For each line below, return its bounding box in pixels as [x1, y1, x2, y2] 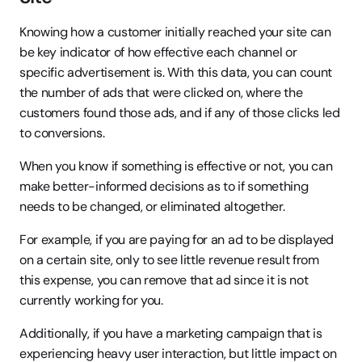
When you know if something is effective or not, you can [19, 158, 333, 175]
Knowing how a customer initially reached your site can [19, 23, 331, 40]
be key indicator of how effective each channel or [19, 44, 297, 61]
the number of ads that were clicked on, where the [19, 84, 303, 101]
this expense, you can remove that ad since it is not [19, 271, 309, 288]
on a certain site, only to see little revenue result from [19, 251, 319, 268]
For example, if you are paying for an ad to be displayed [19, 231, 335, 248]
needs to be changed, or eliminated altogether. [19, 198, 285, 215]
